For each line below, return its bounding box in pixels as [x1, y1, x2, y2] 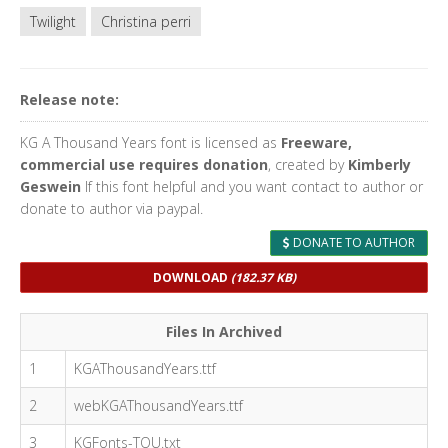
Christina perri [101, 12, 191, 31]
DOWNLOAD [152, 269, 231, 286]
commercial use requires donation [20, 155, 268, 174]
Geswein [20, 177, 81, 196]
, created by [268, 155, 348, 174]
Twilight [30, 12, 76, 31]
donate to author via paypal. [20, 199, 203, 218]
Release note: [20, 90, 119, 109]
